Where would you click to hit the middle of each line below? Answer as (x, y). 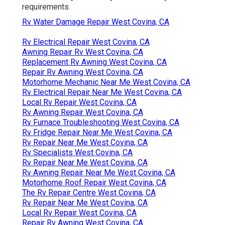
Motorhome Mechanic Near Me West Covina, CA (106, 82)
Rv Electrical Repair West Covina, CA (86, 42)
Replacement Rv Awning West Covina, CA (94, 62)
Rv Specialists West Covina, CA (77, 153)
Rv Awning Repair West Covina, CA (83, 113)
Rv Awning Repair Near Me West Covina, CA (99, 173)
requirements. (46, 7)
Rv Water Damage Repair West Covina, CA (96, 22)
